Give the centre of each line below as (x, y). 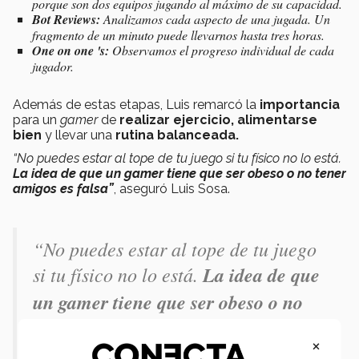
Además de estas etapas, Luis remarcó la (136, 104)
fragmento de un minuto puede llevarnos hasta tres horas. (178, 34)
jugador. (53, 66)
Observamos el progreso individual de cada (223, 50)
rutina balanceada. (177, 135)
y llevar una (79, 135)
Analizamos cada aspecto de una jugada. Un (217, 18)
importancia (300, 104)
